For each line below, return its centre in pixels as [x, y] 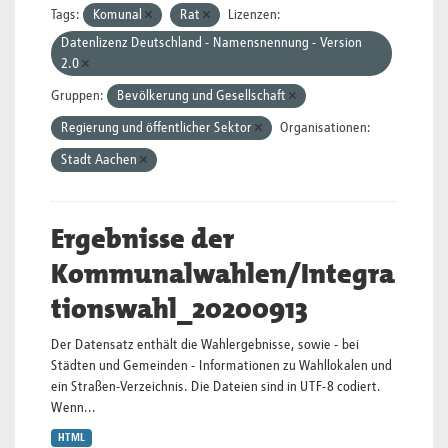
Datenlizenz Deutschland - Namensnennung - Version [211, 43]
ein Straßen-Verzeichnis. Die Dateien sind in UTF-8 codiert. [216, 387]
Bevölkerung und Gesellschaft [203, 96]
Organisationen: [325, 128]
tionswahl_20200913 [179, 309]
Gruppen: [77, 96]
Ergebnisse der [142, 239]
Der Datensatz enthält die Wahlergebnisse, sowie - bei [205, 345]
